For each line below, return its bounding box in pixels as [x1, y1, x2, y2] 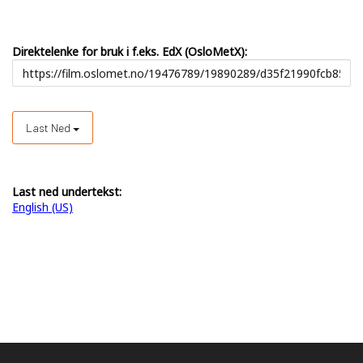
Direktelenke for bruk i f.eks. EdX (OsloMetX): [12, 44, 247, 60]
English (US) [12, 199, 73, 216]
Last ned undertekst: [12, 184, 122, 200]
